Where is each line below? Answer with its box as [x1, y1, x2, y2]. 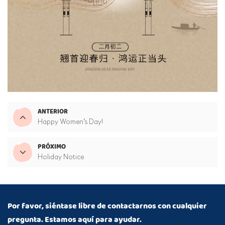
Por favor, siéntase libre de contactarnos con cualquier [8, 199, 207, 213]
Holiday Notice [38, 153, 84, 162]
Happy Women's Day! [38, 118, 103, 127]
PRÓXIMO [38, 142, 66, 153]
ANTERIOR [38, 106, 68, 118]
